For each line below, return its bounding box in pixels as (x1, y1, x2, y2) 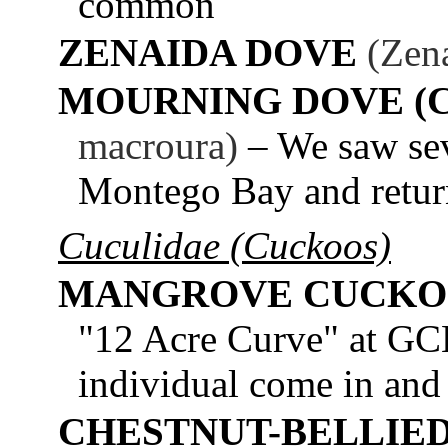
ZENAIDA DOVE (58, 31, 357, 75)
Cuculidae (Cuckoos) (58, 224, 391, 268)
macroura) (78, 124, 238, 168)
